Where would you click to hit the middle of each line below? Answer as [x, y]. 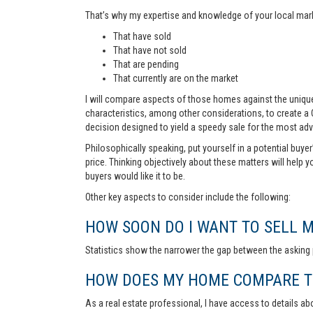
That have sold [142, 36]
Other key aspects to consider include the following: [188, 197]
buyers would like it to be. [135, 176]
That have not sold [150, 50]
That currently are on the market [176, 78]
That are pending [146, 64]
